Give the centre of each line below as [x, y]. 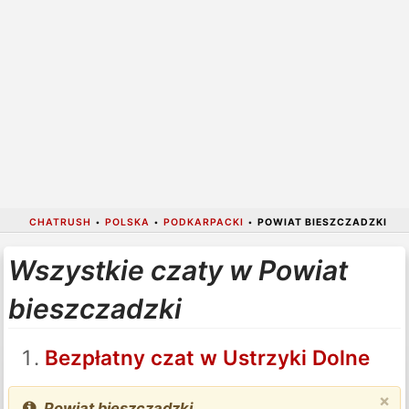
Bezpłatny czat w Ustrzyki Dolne [207, 357]
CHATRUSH [60, 222]
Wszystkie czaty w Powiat [178, 270]
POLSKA [127, 222]
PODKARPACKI [203, 222]
